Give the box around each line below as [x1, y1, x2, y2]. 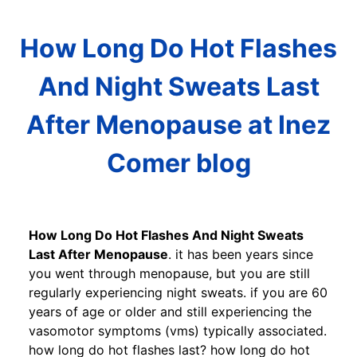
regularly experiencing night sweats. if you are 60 [29, 284, 328, 300]
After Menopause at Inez [26, 109, 331, 141]
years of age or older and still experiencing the [29, 303, 312, 320]
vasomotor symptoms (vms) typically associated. [29, 322, 327, 339]
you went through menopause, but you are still [29, 265, 310, 281]
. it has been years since [168, 245, 313, 262]
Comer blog [106, 147, 251, 179]
